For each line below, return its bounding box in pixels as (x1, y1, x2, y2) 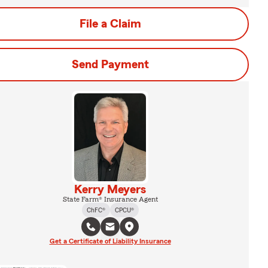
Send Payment (71, 59, 149, 71)
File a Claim (79, 18, 141, 30)
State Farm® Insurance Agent (62, 195, 158, 203)
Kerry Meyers (74, 183, 146, 196)
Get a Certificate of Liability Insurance (49, 237, 171, 245)
